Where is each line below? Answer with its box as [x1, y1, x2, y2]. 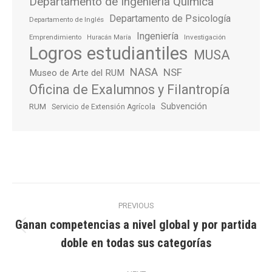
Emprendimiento [29, 33, 81, 41]
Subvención [161, 101, 207, 111]
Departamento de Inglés [29, 15, 104, 24]
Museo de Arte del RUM [29, 67, 124, 78]
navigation [12, 211, 100, 235]
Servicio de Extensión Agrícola [52, 103, 155, 111]
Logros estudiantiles [29, 43, 188, 64]
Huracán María [87, 33, 131, 41]
